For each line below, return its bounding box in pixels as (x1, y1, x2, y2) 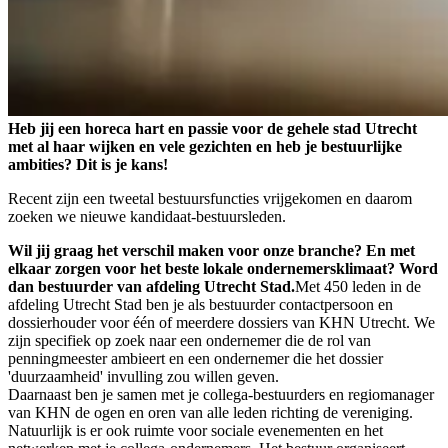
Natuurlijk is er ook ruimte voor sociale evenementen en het (8, 422, 383, 440)
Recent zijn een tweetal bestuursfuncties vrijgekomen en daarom (8, 190, 412, 208)
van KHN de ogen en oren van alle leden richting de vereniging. (8, 404, 413, 422)
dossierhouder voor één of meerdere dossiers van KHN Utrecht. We (8, 314, 435, 332)
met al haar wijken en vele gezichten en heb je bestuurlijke (8, 138, 402, 156)
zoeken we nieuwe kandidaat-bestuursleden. (8, 208, 286, 226)
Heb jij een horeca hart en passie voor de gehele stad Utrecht (8, 120, 417, 138)
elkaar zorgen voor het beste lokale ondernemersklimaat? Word (8, 260, 438, 278)
